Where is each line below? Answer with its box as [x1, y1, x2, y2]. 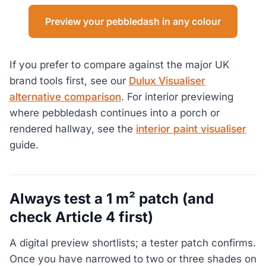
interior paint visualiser [136, 123, 246, 135]
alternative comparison [9, 91, 121, 103]
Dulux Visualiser [129, 75, 205, 87]
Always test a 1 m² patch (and [9, 190, 214, 208]
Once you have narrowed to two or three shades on [9, 252, 256, 265]
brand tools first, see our [9, 75, 129, 87]
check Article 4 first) [9, 208, 153, 226]
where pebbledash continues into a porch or [9, 107, 220, 119]
